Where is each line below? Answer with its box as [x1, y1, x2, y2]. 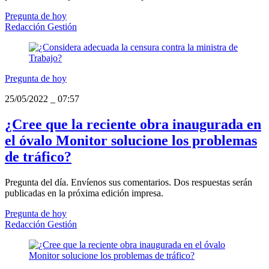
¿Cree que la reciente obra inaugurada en [5, 116, 261, 132]
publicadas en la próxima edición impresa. [5, 187, 163, 198]
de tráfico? [5, 148, 71, 165]
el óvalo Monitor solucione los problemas [5, 132, 257, 148]
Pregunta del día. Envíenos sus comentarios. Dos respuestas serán [5, 177, 252, 187]
